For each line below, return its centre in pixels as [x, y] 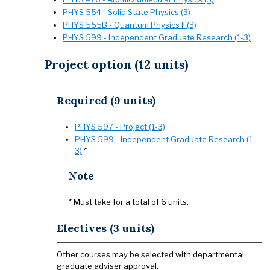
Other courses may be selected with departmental [150, 254]
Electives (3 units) [105, 228]
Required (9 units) [106, 100]
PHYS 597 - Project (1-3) [120, 127]
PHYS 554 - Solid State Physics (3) [127, 12]
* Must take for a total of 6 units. [129, 202]
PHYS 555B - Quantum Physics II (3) [130, 25]
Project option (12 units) [116, 64]
